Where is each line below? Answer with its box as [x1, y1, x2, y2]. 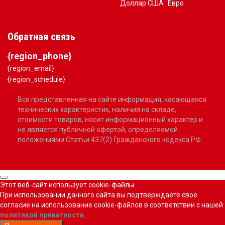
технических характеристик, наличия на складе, [18, 105, 176, 114]
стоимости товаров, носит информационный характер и [18, 116, 203, 124]
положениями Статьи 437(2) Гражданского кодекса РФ [18, 136, 201, 144]
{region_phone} [8, 51, 72, 61]
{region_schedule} [8, 75, 65, 83]
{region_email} [8, 64, 54, 72]
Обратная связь [8, 31, 75, 43]
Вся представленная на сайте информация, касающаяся [18, 95, 206, 103]
